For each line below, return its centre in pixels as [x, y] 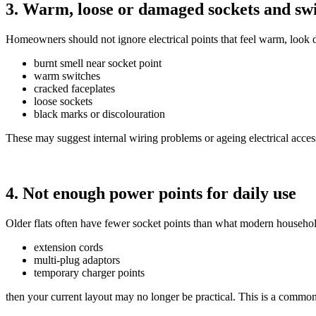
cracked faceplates [74, 88]
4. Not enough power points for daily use [151, 193]
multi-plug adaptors [77, 260]
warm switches [67, 75]
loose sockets [63, 101]
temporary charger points [89, 272]
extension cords [68, 247]
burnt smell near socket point [98, 63]
